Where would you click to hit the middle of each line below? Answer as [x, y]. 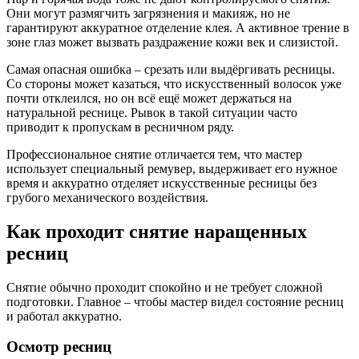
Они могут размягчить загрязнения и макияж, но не [148, 13]
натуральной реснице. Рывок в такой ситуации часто [152, 112]
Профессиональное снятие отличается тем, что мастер [154, 154]
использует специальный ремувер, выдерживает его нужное [172, 168]
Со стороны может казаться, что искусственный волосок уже [174, 83]
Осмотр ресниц [59, 347]
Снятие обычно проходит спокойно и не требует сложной [165, 287]
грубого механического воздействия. [107, 197]
